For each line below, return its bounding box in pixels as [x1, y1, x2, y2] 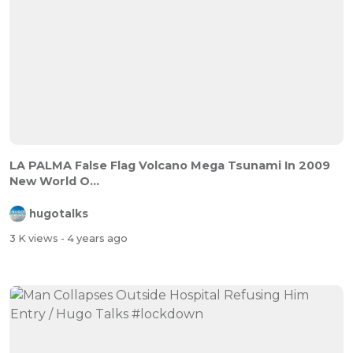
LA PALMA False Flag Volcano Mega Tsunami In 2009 [9, 158, 330, 173]
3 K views [9, 232, 61, 245]
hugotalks [29, 207, 88, 221]
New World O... [9, 173, 99, 188]
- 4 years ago [61, 232, 128, 245]
